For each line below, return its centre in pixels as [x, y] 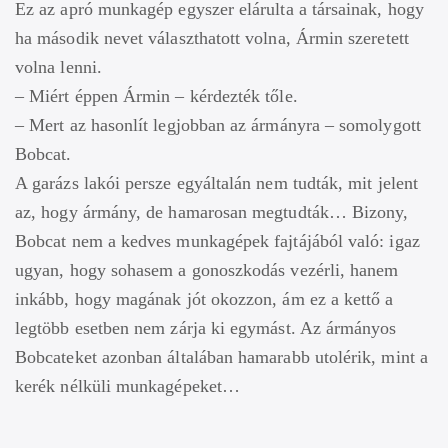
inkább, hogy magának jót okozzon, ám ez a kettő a [204, 299]
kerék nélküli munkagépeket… [127, 386]
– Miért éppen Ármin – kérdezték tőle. [156, 96]
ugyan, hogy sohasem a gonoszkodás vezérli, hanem [207, 270]
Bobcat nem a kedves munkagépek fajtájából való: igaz [217, 241]
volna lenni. [58, 67]
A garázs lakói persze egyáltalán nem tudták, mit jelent [216, 183]
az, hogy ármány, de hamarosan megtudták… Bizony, [212, 212]
